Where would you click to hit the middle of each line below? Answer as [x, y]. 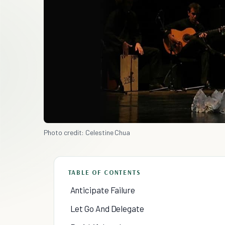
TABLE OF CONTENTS [104, 172]
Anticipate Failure [102, 190]
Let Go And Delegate [107, 208]
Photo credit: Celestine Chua [87, 132]
